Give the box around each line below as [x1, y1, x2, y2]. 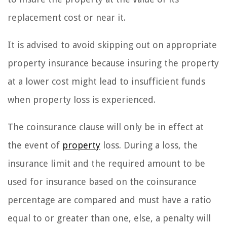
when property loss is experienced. [8, 94, 156, 105]
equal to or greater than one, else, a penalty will [8, 212, 211, 223]
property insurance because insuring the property [8, 57, 219, 68]
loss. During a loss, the [100, 139, 198, 150]
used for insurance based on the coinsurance [8, 176, 197, 187]
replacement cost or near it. [8, 12, 126, 23]
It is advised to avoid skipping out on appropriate [8, 39, 217, 50]
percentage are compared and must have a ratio [8, 194, 211, 205]
